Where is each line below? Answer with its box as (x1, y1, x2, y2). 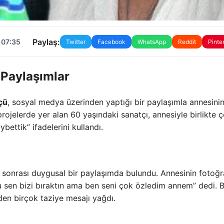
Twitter (65, 38, 85, 46)
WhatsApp (137, 38, 166, 46)
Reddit (177, 38, 196, 46)
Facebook (97, 38, 125, 46)
